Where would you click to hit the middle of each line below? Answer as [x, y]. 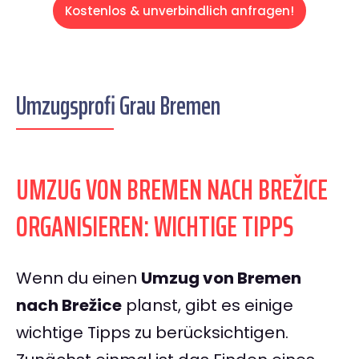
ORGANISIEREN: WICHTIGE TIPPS [155, 227]
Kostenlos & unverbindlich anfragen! [179, 11]
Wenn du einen [79, 278]
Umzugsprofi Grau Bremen [118, 106]
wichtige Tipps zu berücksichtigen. [152, 333]
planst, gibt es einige [208, 306]
